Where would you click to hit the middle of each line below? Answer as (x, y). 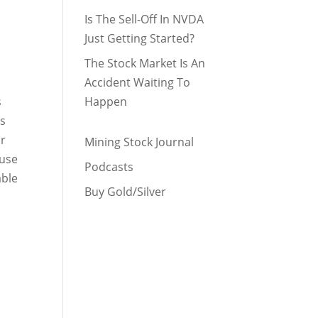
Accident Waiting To (138, 82)
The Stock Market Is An (145, 63)
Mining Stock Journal (139, 142)
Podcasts (109, 167)
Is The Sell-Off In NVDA (144, 19)
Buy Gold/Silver (126, 192)
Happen (106, 102)
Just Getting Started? (140, 38)
